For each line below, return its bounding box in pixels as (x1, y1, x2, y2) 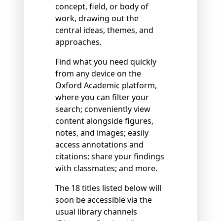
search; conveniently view (55, 104, 150, 115)
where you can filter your (55, 92, 149, 103)
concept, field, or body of (55, 1, 148, 12)
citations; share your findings (55, 151, 164, 162)
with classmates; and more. (55, 163, 157, 174)
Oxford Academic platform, (55, 80, 157, 91)
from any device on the (55, 68, 141, 79)
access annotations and (55, 139, 144, 150)
